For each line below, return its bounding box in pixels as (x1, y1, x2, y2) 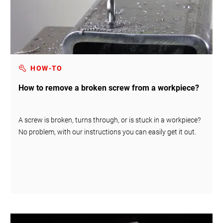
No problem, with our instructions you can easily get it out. (18, 127, 197, 136)
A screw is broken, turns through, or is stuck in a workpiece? (18, 115, 201, 124)
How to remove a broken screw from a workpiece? (18, 83, 200, 93)
